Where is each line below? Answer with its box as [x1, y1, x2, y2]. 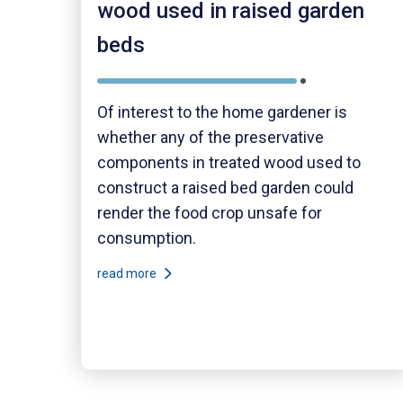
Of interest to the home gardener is [97, 102, 347, 121]
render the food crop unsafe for [97, 202, 322, 222]
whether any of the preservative [97, 127, 324, 147]
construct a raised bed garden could [97, 177, 354, 197]
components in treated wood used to [97, 152, 361, 172]
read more [97, 266, 159, 282]
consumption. [97, 228, 196, 247]
